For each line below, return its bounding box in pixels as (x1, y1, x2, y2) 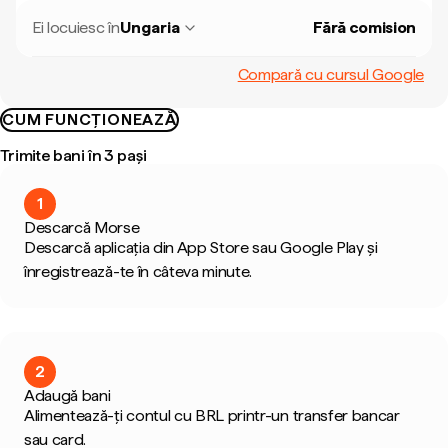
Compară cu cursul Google (237, 64, 424, 84)
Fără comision (313, 18, 416, 37)
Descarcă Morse (24, 218, 140, 237)
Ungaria (119, 18, 180, 37)
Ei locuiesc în (32, 18, 120, 37)
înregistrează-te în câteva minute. (24, 262, 253, 281)
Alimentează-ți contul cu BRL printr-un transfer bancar (24, 406, 400, 425)
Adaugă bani (24, 386, 111, 405)
